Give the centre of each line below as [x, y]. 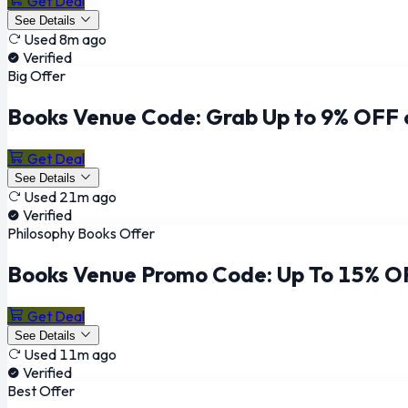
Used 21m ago [70, 196]
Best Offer [41, 390]
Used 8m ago [65, 40]
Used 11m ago [70, 354]
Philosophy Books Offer [81, 233]
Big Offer [36, 76]
